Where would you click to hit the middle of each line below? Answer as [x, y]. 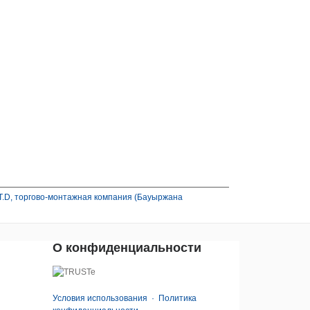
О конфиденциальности [127, 248]
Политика [177, 298]
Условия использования [100, 298]
